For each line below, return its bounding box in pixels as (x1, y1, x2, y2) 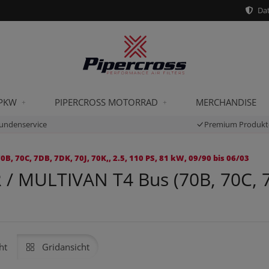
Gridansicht (42, 241, 89, 253)
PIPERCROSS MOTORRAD (55, 96, 158, 108)
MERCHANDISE (196, 96, 256, 108)
